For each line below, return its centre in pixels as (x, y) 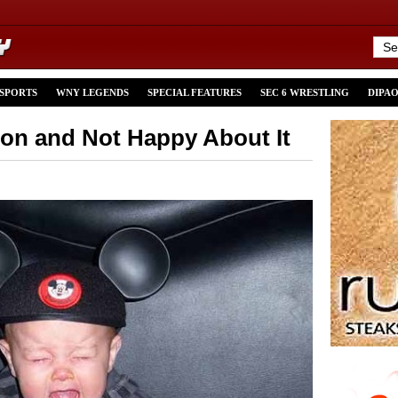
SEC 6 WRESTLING (305, 92)
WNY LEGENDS (92, 92)
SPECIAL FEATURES (195, 92)
